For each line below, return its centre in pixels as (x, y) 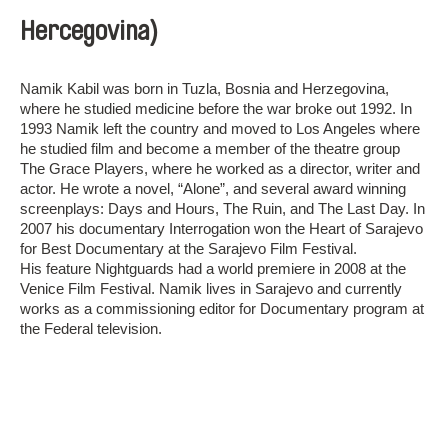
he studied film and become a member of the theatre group (210, 148)
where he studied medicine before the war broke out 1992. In (216, 108)
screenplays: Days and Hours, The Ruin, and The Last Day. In (222, 208)
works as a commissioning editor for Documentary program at (222, 308)
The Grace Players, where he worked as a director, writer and (220, 168)
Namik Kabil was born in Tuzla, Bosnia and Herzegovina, (204, 88)
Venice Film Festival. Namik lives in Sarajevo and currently (211, 288)
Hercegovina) (89, 31)
